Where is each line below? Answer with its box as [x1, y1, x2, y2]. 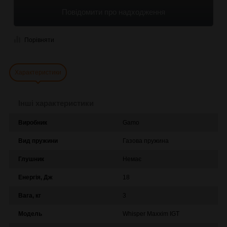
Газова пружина [123, 137, 169, 144]
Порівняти [24, 36, 54, 44]
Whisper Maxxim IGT [123, 210, 179, 217]
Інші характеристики [18, 98, 94, 107]
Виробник [18, 119, 47, 126]
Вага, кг [18, 192, 41, 199]
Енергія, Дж [18, 173, 53, 181]
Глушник [18, 155, 44, 163]
